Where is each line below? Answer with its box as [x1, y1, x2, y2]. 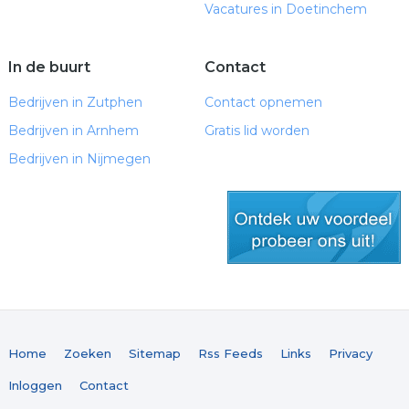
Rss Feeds [197, 346, 263, 361]
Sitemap [128, 346, 181, 361]
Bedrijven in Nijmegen [7, 151, 151, 167]
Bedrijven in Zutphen [7, 94, 142, 110]
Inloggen [7, 378, 62, 393]
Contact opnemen [204, 94, 322, 110]
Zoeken [63, 346, 111, 361]
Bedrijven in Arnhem [7, 122, 139, 139]
